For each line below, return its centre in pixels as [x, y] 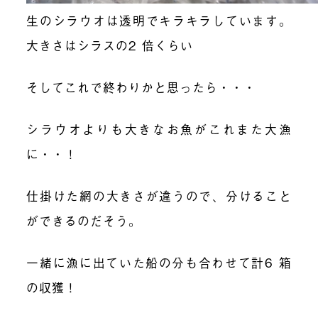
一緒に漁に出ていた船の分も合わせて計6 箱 [159, 262]
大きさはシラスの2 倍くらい [110, 45]
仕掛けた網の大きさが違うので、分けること [159, 195]
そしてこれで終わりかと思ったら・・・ [142, 87]
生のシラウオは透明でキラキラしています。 [159, 21]
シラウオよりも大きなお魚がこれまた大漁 [159, 129]
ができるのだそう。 [84, 220]
